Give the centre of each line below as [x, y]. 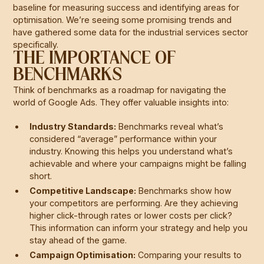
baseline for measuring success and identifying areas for [126, 7]
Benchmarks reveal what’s [170, 126]
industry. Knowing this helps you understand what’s [131, 151]
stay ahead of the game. [78, 240]
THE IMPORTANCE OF [95, 59]
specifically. [36, 44]
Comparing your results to [189, 255]
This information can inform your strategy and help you [139, 227]
